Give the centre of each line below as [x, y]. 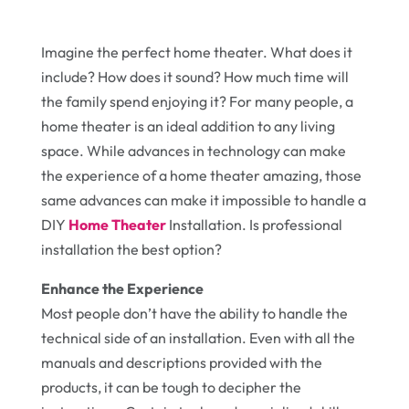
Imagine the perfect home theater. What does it [196, 52]
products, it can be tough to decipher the [171, 387]
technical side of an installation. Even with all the [198, 338]
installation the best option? [131, 249]
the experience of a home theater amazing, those [201, 175]
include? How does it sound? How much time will [194, 77]
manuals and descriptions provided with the [181, 362]
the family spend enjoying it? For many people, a [197, 101]
